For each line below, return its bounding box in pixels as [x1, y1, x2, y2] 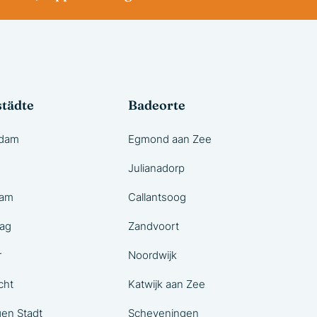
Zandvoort [128, 219, 179, 233]
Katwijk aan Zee [128, 277, 205, 291]
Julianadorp [128, 161, 185, 175]
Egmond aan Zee [128, 132, 212, 146]
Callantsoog [128, 190, 186, 204]
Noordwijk [128, 248, 177, 262]
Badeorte [128, 97, 185, 113]
